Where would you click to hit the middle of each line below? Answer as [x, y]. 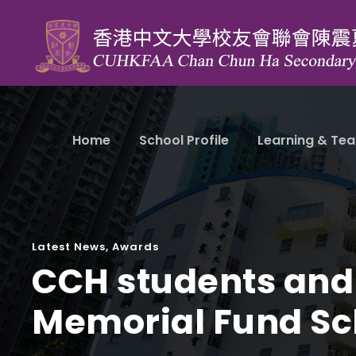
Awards [135, 247]
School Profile [184, 140]
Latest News [69, 247]
